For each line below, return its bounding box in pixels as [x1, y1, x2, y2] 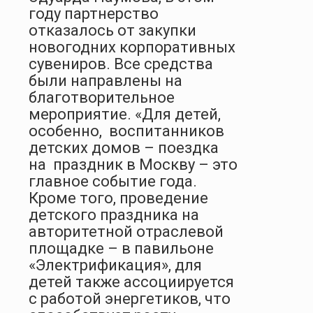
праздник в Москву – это [53, 155, 238, 173]
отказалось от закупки [29, 21, 196, 39]
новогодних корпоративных [29, 38, 235, 56]
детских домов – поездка [29, 138, 219, 156]
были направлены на [29, 71, 182, 89]
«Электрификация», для [29, 256, 202, 274]
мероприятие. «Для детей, [29, 105, 221, 123]
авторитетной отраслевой [29, 222, 224, 240]
